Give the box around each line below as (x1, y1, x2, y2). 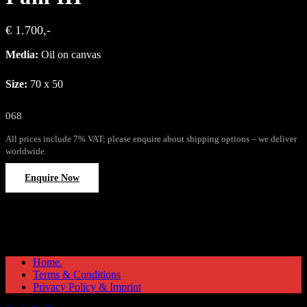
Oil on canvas (38, 49, 101, 61)
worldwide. (5, 146, 47, 156)
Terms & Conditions (33, 268, 121, 280)
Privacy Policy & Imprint (33, 280, 141, 293)
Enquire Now (25, 172, 79, 183)
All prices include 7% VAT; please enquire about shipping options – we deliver (5, 134, 297, 144)
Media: (5, 49, 38, 61)
